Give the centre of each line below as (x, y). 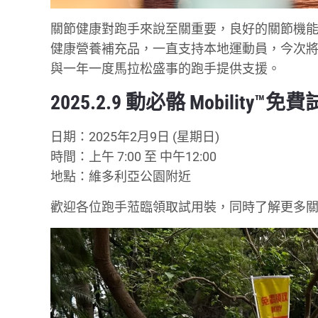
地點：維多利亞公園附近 (121, 176)
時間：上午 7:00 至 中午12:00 (134, 156)
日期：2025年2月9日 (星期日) (135, 136)
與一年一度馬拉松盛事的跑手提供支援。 (166, 68)
